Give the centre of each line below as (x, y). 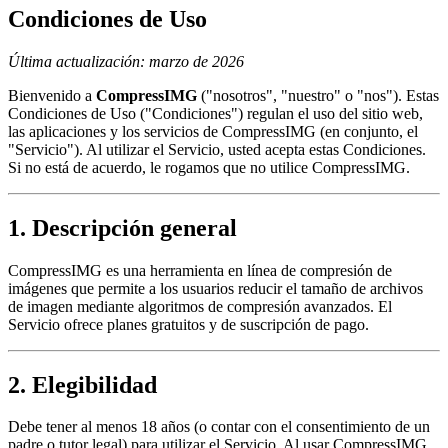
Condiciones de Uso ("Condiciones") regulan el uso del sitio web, (215, 113)
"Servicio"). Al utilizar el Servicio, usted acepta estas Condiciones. (217, 149)
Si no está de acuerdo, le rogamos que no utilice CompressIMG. (209, 167)
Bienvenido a (52, 95)
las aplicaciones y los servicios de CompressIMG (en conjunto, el (213, 131)
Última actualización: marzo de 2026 (126, 61)
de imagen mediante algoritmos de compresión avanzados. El (200, 306)
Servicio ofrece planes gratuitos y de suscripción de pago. (188, 324)
